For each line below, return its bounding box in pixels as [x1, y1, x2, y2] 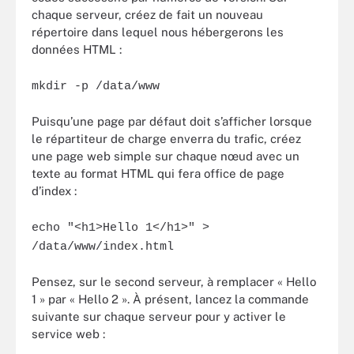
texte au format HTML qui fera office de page [32, 167, 284, 180]
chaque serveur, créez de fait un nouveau [32, 8, 263, 21]
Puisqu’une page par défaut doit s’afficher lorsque [32, 115, 312, 128]
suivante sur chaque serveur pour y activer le [32, 310, 286, 323]
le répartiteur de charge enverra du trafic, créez [32, 132, 301, 145]
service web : [32, 327, 105, 341]
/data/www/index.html [32, 239, 174, 254]
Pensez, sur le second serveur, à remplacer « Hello [32, 275, 316, 288]
